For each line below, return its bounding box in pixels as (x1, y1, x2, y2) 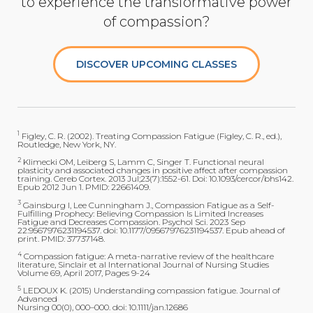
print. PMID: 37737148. (17, 233, 105, 244)
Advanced (17, 293, 57, 305)
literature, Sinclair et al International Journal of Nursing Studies (17, 259, 269, 270)
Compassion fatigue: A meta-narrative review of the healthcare (22, 251, 274, 262)
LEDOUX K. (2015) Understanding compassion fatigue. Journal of (21, 285, 280, 296)
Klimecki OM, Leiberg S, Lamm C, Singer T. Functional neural (21, 156, 264, 168)
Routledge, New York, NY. (17, 138, 116, 150)
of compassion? (103, 13, 210, 30)
